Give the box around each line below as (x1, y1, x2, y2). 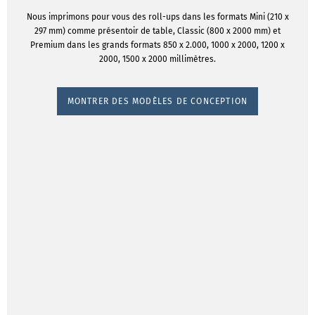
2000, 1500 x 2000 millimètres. (99, 54, 216, 64)
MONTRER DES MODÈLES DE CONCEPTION (67, 96, 248, 106)
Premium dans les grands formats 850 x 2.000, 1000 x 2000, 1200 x (30, 40, 285, 50)
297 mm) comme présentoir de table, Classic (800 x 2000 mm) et (34, 26, 281, 36)
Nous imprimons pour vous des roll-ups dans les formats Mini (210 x (26, 12, 289, 22)
